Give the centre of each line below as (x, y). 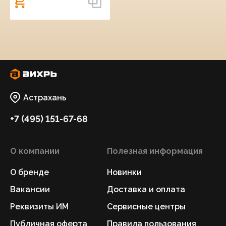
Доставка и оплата (146, 189)
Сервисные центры (146, 207)
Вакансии (30, 189)
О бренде (30, 172)
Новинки (124, 172)
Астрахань (45, 97)
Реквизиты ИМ (39, 207)
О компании (35, 151)
